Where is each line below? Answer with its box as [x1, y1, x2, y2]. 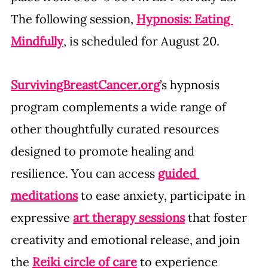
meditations [11, 187, 78, 203]
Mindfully [11, 33, 63, 48]
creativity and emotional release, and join [11, 232, 243, 247]
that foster [185, 209, 250, 225]
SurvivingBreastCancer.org [11, 77, 160, 92]
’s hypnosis [160, 77, 223, 92]
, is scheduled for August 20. [63, 33, 220, 48]
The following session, [11, 11, 136, 26]
